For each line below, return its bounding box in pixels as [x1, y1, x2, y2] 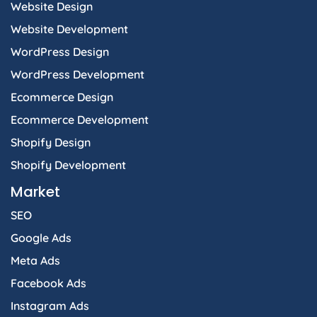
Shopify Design [11, 134, 91, 149]
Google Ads [11, 230, 71, 245]
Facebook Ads [11, 275, 86, 290]
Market [11, 181, 60, 202]
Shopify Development [11, 157, 126, 172]
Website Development [11, 21, 128, 36]
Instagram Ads [11, 298, 89, 313]
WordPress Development [11, 67, 144, 81]
